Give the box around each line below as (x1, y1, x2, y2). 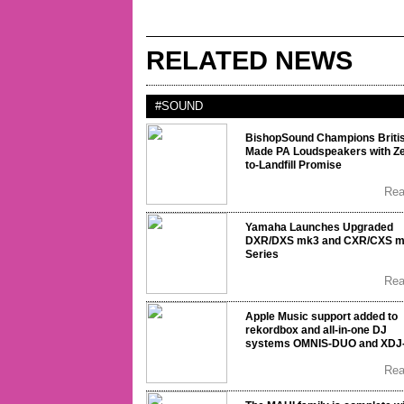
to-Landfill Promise (245, 159, 342, 171)
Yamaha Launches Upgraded (245, 221, 393, 234)
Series (245, 248, 279, 261)
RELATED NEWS (146, 46, 353, 75)
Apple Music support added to (245, 310, 398, 323)
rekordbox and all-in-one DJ (245, 324, 387, 336)
